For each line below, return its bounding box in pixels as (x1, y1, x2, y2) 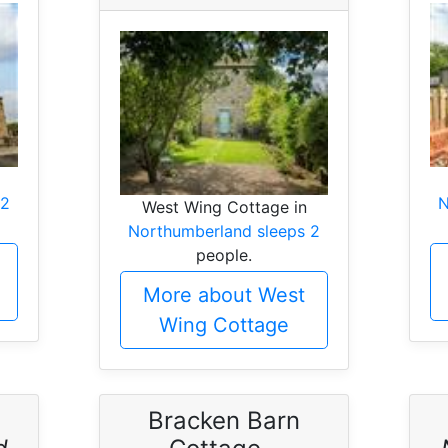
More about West (143, 283, 305, 308)
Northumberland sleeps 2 (128, 221, 320, 242)
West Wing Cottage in (141, 197, 307, 218)
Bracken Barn (148, 406, 300, 436)
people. (196, 245, 252, 266)
